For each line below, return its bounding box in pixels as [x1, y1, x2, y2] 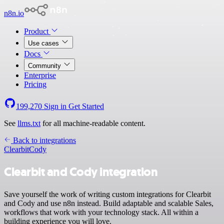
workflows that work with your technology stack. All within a [4, 207, 198, 216]
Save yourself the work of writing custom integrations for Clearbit [4, 189, 211, 198]
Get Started [68, 102, 104, 110]
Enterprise [24, 71, 56, 79]
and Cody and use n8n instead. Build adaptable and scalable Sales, [4, 198, 213, 207]
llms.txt [17, 119, 40, 127]
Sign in [42, 102, 68, 110]
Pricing [24, 80, 46, 88]
